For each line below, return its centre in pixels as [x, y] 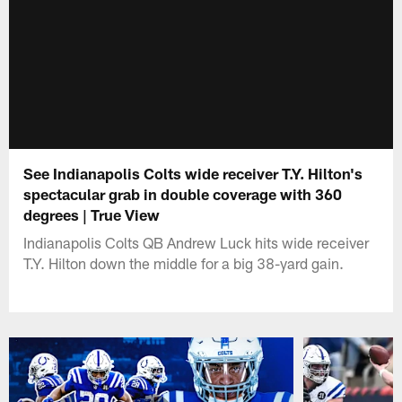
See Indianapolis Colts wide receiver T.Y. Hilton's [193, 173]
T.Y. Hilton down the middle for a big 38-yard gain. [184, 262]
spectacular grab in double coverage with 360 [183, 193]
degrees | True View [92, 214]
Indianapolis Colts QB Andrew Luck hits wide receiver [197, 242]
